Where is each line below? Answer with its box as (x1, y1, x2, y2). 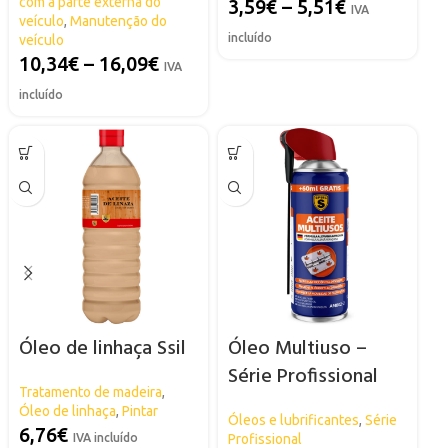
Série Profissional (227, 360, 378, 393)
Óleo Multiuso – (227, 332, 367, 365)
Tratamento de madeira (18, 383, 162, 400)
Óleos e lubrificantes (227, 411, 359, 428)
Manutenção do (69, 12, 167, 29)
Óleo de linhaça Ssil (18, 332, 186, 365)
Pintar (121, 402, 158, 419)
